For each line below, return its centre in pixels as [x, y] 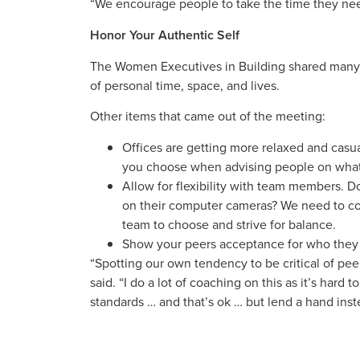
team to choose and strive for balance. [229, 224]
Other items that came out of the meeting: [208, 116]
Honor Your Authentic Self [165, 35]
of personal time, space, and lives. [185, 85]
